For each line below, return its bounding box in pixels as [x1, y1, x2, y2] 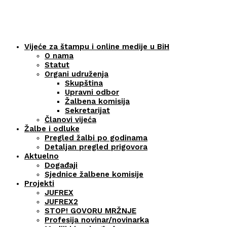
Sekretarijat [65, 106, 110, 116]
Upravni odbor [65, 88, 119, 97]
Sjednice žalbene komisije [45, 170, 143, 179]
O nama [45, 51, 73, 61]
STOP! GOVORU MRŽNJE [45, 206, 136, 216]
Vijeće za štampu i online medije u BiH [24, 42, 169, 52]
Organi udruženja [45, 69, 108, 79]
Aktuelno [24, 152, 59, 161]
